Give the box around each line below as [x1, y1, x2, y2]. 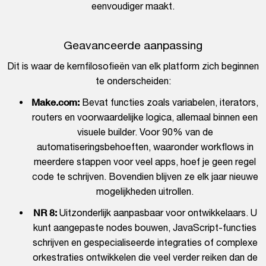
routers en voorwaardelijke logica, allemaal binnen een [32, 112, 258, 123]
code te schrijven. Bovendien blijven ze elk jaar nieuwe [31, 171, 258, 182]
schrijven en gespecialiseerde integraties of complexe [32, 237, 258, 248]
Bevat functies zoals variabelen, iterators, [80, 97, 258, 108]
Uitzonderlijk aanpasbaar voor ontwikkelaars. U [56, 207, 257, 218]
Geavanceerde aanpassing [64, 39, 202, 52]
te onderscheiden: [95, 75, 171, 87]
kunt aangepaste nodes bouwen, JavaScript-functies [33, 222, 256, 233]
